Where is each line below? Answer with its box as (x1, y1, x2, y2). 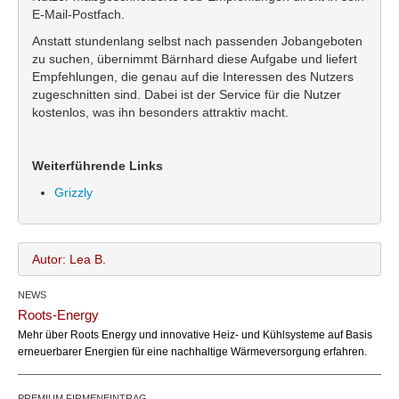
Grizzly (54, 185, 93, 200)
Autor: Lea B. (32, 252, 106, 267)
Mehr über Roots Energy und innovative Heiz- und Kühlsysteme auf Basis (18, 329, 372, 342)
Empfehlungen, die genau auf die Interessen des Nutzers (32, 69, 354, 85)
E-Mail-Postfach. (32, 7, 125, 22)
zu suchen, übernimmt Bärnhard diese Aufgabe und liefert (32, 52, 357, 67)
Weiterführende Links (32, 159, 163, 174)
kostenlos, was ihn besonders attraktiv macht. (32, 105, 289, 120)
